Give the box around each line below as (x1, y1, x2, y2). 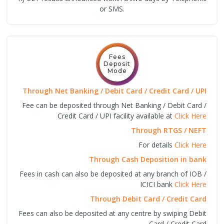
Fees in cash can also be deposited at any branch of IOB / (19, 168, 206, 178)
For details (138, 139, 174, 149)
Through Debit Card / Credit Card (90, 193, 206, 203)
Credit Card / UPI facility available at (57, 110, 174, 120)
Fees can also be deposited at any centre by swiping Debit (18, 208, 206, 218)
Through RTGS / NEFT (131, 125, 206, 135)
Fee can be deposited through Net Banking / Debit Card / (22, 100, 206, 110)
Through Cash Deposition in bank (89, 154, 206, 164)
